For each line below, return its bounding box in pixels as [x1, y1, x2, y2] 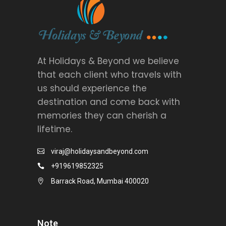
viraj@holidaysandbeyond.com [51, 147, 148, 155]
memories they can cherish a [37, 109, 166, 122]
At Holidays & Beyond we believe [37, 54, 179, 67]
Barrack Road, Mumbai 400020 [51, 177, 149, 186]
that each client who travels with [37, 68, 182, 81]
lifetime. [37, 123, 72, 135]
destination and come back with [37, 95, 180, 108]
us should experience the [37, 82, 147, 94]
